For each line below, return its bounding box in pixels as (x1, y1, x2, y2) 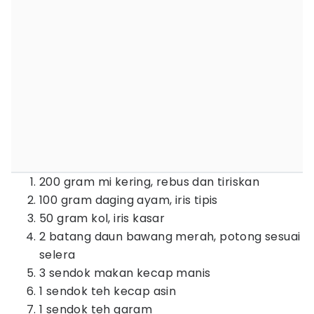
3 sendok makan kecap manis (39, 265, 211, 281)
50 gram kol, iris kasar (39, 210, 165, 226)
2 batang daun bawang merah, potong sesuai (39, 228, 301, 245)
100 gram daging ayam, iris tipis (39, 192, 218, 208)
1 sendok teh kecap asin (39, 283, 177, 299)
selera (39, 247, 76, 263)
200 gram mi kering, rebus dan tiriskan (39, 174, 260, 190)
